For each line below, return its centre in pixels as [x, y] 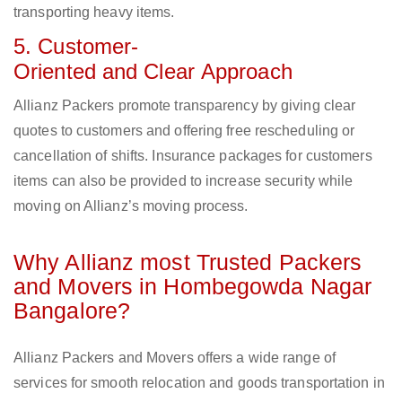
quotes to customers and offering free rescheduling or [184, 131]
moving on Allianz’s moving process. [131, 206]
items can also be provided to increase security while [184, 181]
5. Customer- [76, 47]
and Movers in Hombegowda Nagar [193, 287]
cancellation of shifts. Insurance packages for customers [193, 156]
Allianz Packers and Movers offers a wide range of [175, 358]
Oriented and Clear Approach [153, 72]
